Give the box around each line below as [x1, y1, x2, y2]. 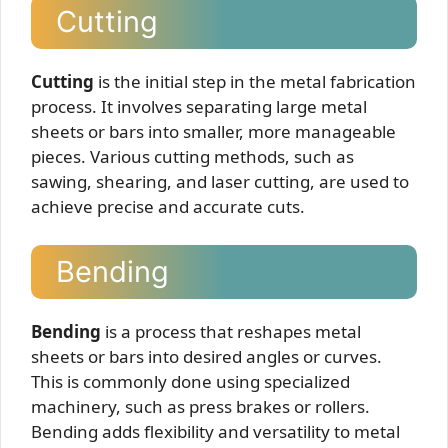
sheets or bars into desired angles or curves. [31, 344, 382, 368]
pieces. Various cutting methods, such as [31, 145, 354, 168]
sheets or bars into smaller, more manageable [31, 120, 396, 143]
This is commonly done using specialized [31, 369, 350, 393]
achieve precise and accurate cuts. [31, 195, 305, 218]
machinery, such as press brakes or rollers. [31, 394, 370, 418]
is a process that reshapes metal [101, 319, 361, 343]
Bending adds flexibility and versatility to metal [31, 419, 400, 443]
